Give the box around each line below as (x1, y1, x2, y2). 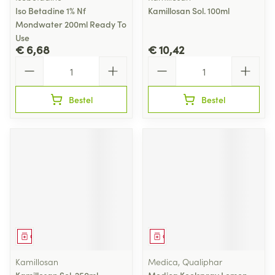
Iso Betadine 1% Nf (15, 4, 86, 17)
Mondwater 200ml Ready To (15, 18, 126, 30)
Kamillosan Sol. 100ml (148, 4, 230, 17)
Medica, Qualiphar (148, 255, 222, 268)
